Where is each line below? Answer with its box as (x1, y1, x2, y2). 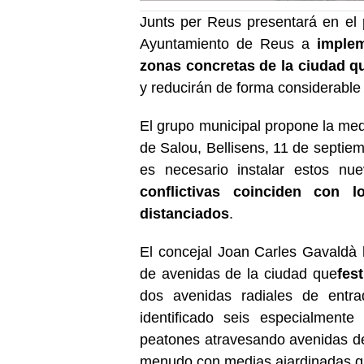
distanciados (140, 205, 229, 222)
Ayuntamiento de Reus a (140, 35, 310, 52)
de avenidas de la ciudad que (140, 265, 337, 282)
